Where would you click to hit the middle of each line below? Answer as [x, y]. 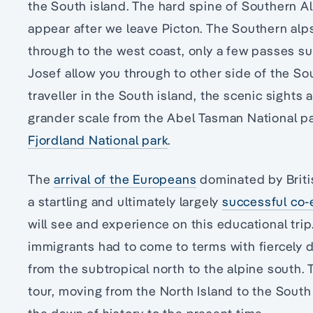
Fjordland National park [98, 140]
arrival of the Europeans [125, 180]
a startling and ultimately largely [125, 202]
